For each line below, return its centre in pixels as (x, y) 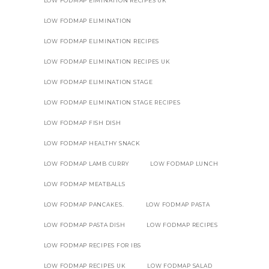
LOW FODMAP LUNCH (184, 163)
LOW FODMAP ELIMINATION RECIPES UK (107, 61)
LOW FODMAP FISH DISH (82, 122)
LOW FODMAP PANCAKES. (84, 204)
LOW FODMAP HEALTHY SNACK (92, 143)
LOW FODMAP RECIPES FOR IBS (92, 245)
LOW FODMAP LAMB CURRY (86, 163)
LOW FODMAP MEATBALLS (84, 184)
